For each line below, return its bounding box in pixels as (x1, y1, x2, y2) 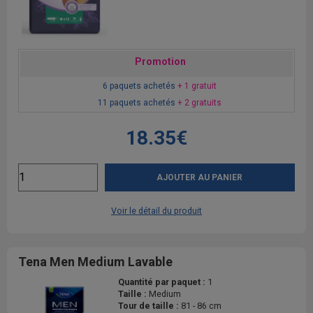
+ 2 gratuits (177, 97, 221, 108)
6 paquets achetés (103, 80, 177, 91)
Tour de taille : (118, 300, 181, 311)
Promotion (134, 55, 186, 67)
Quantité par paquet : (118, 276, 208, 287)
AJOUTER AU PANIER (156, 172, 243, 182)
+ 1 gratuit (177, 80, 217, 91)
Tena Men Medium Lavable (18, 254, 173, 269)
